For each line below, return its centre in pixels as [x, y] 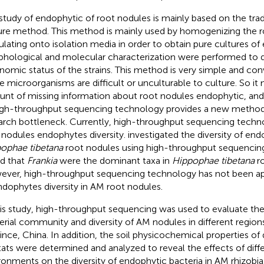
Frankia [42, 160]
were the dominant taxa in [114, 160]
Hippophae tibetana [213, 160]
